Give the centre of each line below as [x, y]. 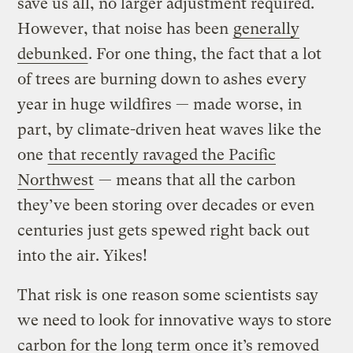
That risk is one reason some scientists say [168, 295]
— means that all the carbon [195, 180]
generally [267, 28]
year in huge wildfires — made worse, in [160, 104]
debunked [53, 54]
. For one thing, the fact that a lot [205, 54]
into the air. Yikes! [83, 255]
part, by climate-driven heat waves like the [170, 129]
